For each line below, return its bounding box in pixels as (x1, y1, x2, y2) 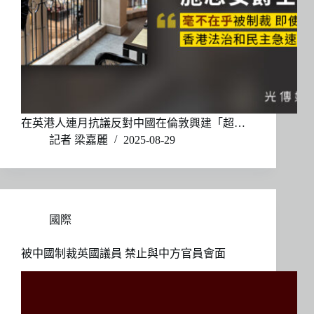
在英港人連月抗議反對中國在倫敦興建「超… (21, 117, 245, 130)
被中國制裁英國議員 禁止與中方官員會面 (21, 247, 226, 260)
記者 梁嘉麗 (49, 134, 108, 146)
